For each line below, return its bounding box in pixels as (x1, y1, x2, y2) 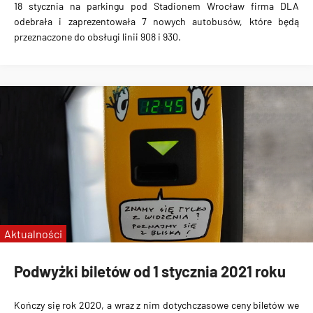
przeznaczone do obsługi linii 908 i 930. (14, 31, 181, 43)
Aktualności (4, 227, 62, 240)
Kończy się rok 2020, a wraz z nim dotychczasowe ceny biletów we (14, 298, 299, 311)
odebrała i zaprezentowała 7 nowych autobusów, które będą (14, 15, 299, 28)
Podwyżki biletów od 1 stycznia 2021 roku (14, 262, 286, 281)
